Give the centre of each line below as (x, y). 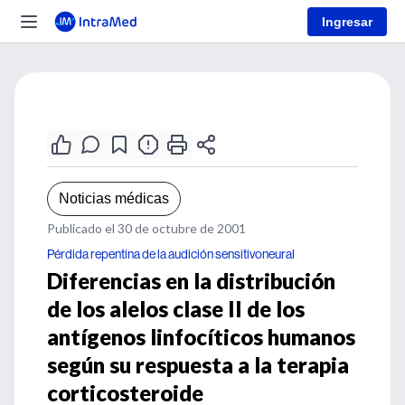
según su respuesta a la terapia (198, 365)
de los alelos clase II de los (176, 309)
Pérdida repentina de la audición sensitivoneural (171, 254)
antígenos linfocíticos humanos (201, 337)
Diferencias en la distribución (191, 281)
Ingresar (347, 21)
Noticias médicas (114, 198)
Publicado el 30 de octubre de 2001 (146, 228)
